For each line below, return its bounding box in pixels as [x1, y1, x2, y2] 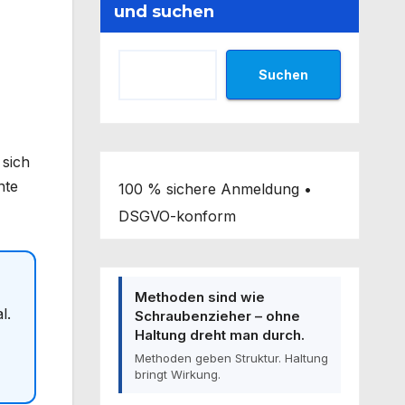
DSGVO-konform [118, 207, 236, 225]
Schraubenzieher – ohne [134, 307, 300, 325]
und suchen [113, 2, 214, 22]
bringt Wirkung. [134, 367, 221, 381]
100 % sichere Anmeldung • [118, 180, 312, 198]
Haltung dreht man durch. [134, 326, 305, 344]
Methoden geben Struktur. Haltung [134, 351, 328, 365]
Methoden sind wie [134, 288, 265, 306]
